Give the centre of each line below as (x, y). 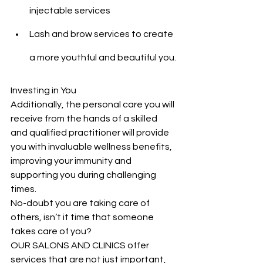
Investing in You (43, 90)
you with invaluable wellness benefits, (92, 147)
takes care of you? (51, 231)
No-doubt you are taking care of (81, 203)
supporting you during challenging (84, 175)
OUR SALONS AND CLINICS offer (81, 245)
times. (23, 189)
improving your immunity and (72, 161)
